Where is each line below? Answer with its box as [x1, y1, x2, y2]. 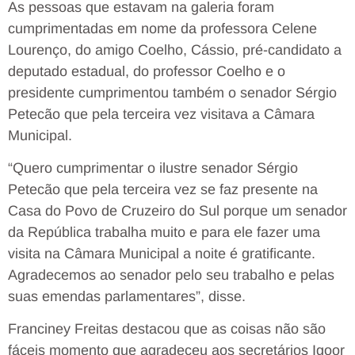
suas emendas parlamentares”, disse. [8, 288, 246, 304]
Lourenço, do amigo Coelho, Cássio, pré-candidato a [8, 41, 342, 58]
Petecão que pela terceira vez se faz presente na [8, 181, 318, 197]
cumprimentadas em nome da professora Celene [8, 20, 317, 36]
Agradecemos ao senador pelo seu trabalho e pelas [8, 266, 334, 283]
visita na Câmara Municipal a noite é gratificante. [8, 245, 315, 261]
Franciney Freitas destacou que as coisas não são [8, 321, 326, 338]
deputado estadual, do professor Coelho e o [8, 63, 285, 79]
